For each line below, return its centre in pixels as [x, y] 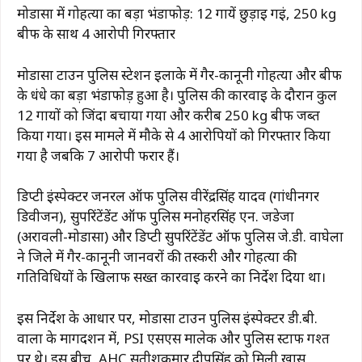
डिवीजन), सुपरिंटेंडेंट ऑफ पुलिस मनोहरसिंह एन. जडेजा [156, 217]
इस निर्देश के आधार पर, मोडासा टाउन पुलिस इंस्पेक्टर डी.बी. [167, 318]
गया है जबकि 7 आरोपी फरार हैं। [98, 155]
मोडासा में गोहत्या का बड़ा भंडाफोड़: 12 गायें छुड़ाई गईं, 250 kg [177, 14]
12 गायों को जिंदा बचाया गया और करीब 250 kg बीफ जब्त [168, 115]
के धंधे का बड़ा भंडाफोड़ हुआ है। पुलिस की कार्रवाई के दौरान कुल [177, 95]
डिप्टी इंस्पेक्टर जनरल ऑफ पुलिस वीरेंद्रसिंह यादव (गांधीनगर [168, 196]
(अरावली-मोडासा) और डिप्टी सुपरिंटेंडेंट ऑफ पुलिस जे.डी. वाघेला [180, 237]
